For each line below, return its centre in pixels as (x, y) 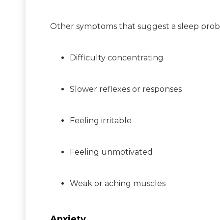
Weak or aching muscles (118, 183)
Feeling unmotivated (111, 152)
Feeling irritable (101, 120)
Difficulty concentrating (117, 57)
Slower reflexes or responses (126, 89)
